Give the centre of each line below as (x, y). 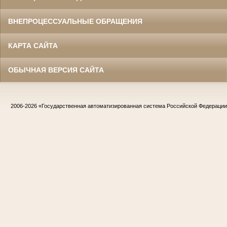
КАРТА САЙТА (33, 45)
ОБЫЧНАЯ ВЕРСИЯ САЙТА (56, 70)
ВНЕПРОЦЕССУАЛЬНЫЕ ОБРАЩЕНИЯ (75, 21)
